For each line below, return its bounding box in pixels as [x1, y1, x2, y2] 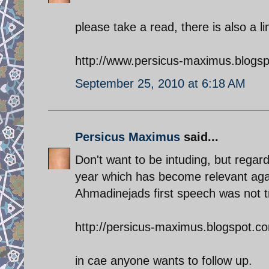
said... [180, 130, 219, 144]
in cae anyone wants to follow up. [75, 253, 252, 267]
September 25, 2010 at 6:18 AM [75, 76, 246, 90]
